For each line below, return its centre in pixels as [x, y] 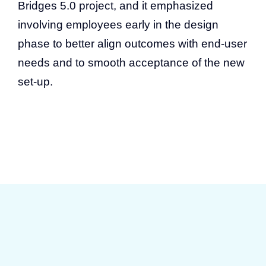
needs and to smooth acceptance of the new [131, 62]
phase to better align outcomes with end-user [132, 43]
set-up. [35, 81]
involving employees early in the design [118, 24]
